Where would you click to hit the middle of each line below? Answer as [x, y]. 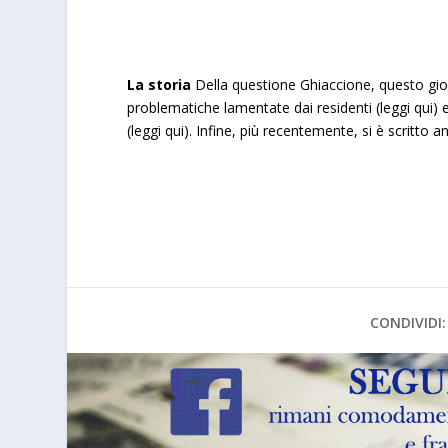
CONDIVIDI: [407, 323]
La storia [161, 84]
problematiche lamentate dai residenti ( [254, 107]
